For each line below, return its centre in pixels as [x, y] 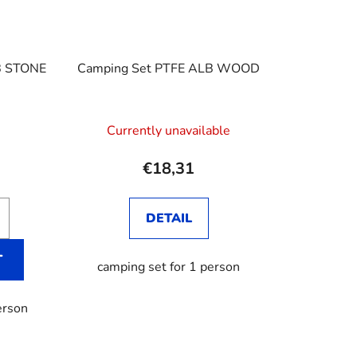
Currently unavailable [169, 130]
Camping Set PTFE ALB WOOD [169, 68]
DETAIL [169, 218]
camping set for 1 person [169, 267]
